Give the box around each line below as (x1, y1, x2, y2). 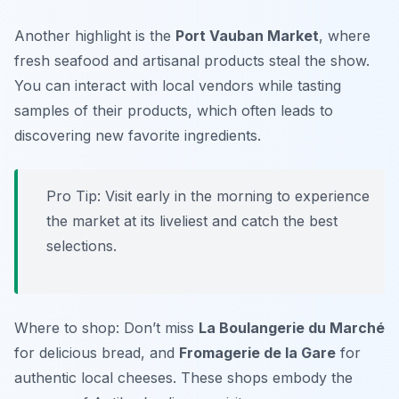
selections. (46, 237, 117, 256)
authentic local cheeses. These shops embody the (14, 369, 353, 387)
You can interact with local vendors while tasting (14, 77, 341, 95)
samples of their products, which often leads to (14, 102, 333, 120)
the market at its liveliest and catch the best (46, 212, 338, 231)
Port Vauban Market (175, 27, 319, 45)
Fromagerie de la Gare (179, 344, 336, 362)
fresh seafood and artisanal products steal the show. (14, 52, 370, 70)
